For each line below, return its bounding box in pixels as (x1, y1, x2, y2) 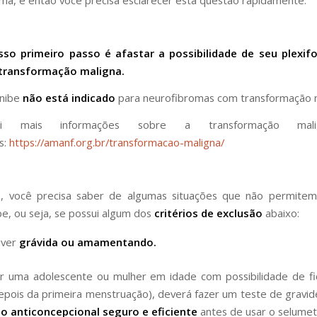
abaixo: (265, 206, 299, 221)
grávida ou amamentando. (18, 234, 156, 249)
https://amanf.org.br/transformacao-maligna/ (9, 134, 224, 149)
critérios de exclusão (154, 206, 265, 221)
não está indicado (23, 91, 115, 105)
